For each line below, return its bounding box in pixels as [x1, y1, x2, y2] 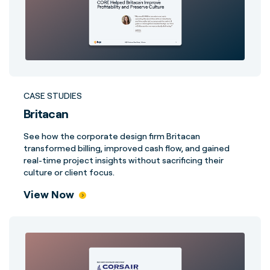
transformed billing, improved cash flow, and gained [24, 143, 230, 153]
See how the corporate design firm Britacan [24, 131, 200, 141]
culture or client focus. [24, 167, 115, 177]
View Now [24, 187, 74, 201]
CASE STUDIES [24, 90, 82, 101]
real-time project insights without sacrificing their [24, 155, 224, 165]
